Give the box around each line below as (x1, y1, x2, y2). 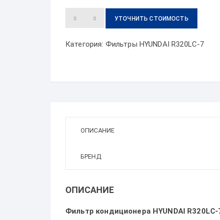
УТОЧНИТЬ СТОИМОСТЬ (114, 15, 189, 22)
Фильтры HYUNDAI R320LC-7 (105, 40, 204, 49)
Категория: (65, 40, 106, 49)
